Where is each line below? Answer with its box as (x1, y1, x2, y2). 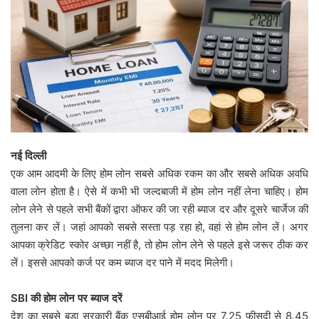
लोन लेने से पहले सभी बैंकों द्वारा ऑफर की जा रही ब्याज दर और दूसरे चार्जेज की (11, 202, 308, 216)
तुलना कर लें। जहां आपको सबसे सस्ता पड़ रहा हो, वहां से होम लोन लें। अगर (11, 219, 308, 234)
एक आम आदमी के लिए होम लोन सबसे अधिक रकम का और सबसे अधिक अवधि (11, 166, 308, 180)
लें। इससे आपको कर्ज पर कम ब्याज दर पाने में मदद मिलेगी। (11, 255, 234, 269)
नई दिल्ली (11, 148, 46, 162)
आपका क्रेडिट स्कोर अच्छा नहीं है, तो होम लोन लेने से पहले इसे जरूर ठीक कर (11, 237, 308, 251)
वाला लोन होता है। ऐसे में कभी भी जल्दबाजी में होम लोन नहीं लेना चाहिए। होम (11, 184, 308, 198)
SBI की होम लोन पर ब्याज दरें (11, 291, 122, 305)
